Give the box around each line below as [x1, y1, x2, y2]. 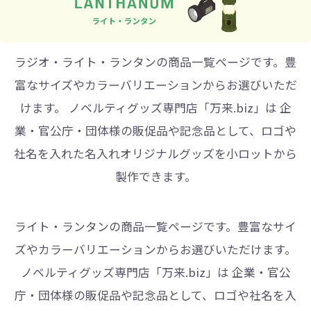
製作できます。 [115, 168, 196, 185]
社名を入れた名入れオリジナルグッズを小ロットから [14, 145, 297, 162]
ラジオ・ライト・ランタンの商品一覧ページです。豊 [15, 53, 296, 71]
